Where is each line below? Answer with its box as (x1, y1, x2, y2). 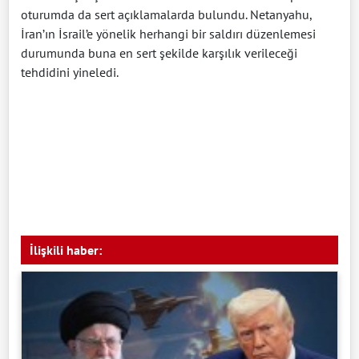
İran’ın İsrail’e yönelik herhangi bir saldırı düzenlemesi (21, 26, 316, 42)
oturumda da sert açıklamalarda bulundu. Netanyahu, (21, 6, 312, 23)
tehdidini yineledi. (21, 64, 119, 81)
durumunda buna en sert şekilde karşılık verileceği (21, 45, 297, 62)
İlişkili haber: (30, 242, 102, 259)
